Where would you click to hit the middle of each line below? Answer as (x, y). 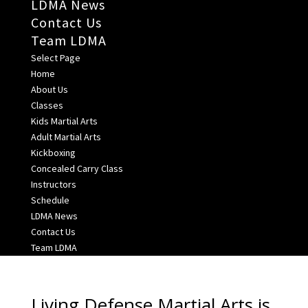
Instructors (53, 185)
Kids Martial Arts (64, 121)
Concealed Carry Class (77, 169)
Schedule (50, 200)
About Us (49, 90)
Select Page (55, 58)
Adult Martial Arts (66, 137)
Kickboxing (53, 153)
